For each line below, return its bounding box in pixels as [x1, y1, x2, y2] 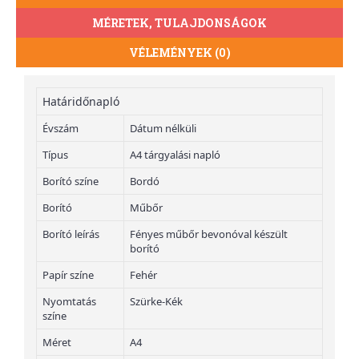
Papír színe [42, 267, 94, 282]
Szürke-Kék [130, 293, 183, 309]
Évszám [42, 120, 79, 135]
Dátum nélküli [130, 120, 196, 135]
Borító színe [42, 173, 99, 188]
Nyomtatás [42, 293, 96, 309]
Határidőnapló [42, 93, 119, 109]
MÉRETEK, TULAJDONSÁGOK [92, 14, 267, 30]
